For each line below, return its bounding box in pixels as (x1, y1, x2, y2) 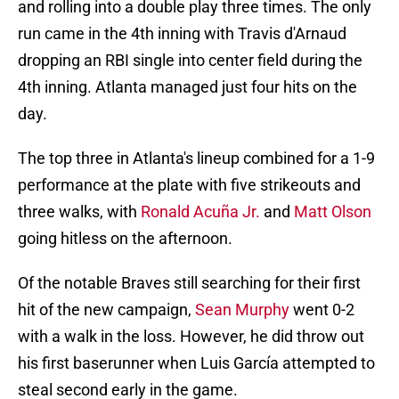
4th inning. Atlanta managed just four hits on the (18, 77, 357, 97)
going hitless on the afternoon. (18, 229, 232, 248)
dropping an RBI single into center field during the (18, 51, 362, 70)
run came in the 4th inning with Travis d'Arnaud (18, 24, 346, 44)
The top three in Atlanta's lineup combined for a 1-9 (18, 149, 375, 168)
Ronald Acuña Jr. (141, 202, 260, 222)
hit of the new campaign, (18, 300, 195, 320)
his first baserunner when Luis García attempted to (18, 354, 375, 373)
